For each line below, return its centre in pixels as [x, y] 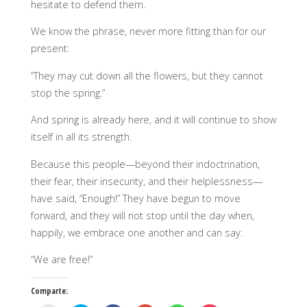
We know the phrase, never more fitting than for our [148, 32]
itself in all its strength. [81, 137]
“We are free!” [61, 259]
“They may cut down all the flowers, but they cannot [147, 75]
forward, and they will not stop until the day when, [142, 215]
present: [50, 49]
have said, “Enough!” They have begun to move [135, 198]
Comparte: [49, 291]
